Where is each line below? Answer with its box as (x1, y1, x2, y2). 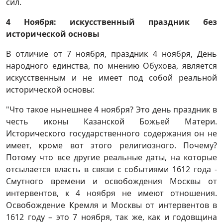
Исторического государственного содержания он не (6, 128, 217, 139)
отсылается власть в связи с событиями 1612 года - (6, 164, 217, 175)
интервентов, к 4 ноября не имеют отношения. (6, 188, 217, 199)
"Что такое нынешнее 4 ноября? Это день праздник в (6, 104, 217, 115)
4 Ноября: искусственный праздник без (6, 16, 217, 28)
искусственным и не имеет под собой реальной (6, 72, 217, 84)
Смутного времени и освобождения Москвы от (6, 176, 217, 187)
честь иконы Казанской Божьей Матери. (6, 116, 217, 127)
